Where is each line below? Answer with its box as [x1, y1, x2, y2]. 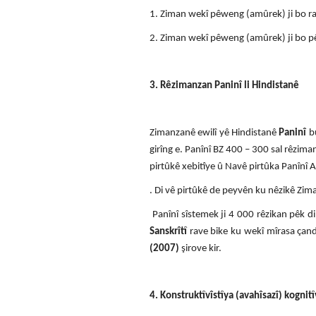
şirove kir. [179, 243, 221, 254]
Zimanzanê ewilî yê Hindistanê [150, 127, 279, 138]
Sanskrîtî [150, 226, 187, 237]
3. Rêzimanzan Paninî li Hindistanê [150, 80, 299, 91]
